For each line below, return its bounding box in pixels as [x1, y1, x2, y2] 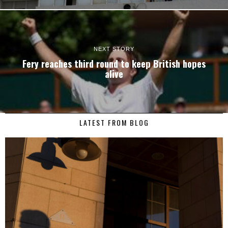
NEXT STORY [94, 45, 134, 52]
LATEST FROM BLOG [79, 117, 149, 128]
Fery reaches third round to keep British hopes [22, 56, 206, 70]
